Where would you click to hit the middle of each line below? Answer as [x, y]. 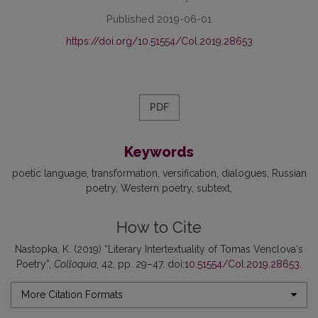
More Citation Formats [72, 294]
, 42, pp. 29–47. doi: [141, 264]
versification [189, 173]
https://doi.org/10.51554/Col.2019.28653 [159, 41]
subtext [213, 188]
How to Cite [159, 227]
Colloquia [75, 264]
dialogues [244, 173]
